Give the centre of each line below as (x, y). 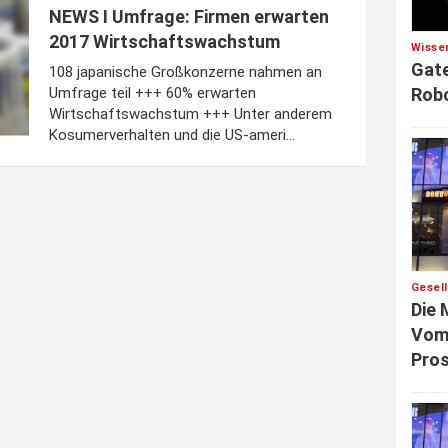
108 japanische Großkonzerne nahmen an (185, 72)
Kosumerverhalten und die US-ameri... (172, 135)
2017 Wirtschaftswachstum (164, 41)
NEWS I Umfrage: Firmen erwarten (189, 16)
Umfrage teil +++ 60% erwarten (152, 93)
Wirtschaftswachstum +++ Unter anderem (190, 114)
